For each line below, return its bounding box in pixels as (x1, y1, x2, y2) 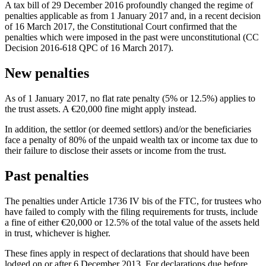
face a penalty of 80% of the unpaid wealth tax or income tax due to (5, 134, 258, 145)
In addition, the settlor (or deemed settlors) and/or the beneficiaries (5, 123, 251, 134)
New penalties (5, 65, 89, 81)
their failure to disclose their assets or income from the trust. (5, 145, 229, 156)
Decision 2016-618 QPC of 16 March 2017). (5, 42, 173, 53)
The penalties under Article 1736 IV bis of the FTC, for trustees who (5, 195, 261, 206)
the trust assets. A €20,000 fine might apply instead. (5, 103, 197, 114)
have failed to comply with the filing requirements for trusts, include (5, 206, 258, 217)
